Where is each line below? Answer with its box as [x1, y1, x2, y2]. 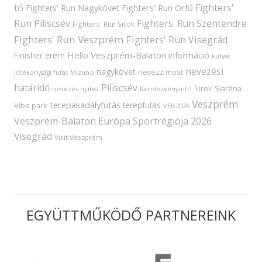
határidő [14, 81, 50, 94]
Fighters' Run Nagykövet [26, 2, 119, 13]
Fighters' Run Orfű [122, 2, 193, 13]
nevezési [185, 65, 223, 78]
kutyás [212, 52, 230, 60]
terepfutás [123, 99, 161, 111]
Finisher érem [14, 50, 65, 61]
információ [168, 50, 209, 61]
